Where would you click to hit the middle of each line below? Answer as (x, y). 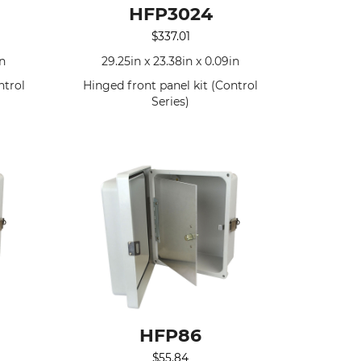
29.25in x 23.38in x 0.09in (171, 62)
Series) (171, 102)
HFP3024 (170, 15)
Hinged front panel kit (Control (171, 86)
